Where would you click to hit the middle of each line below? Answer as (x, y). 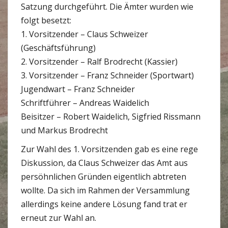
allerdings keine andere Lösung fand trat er (104, 204)
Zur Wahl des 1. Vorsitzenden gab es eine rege (109, 149)
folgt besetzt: (46, 20)
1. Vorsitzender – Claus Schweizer (84, 34)
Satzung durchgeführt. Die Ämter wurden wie (107, 7)
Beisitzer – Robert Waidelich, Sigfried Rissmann (111, 117)
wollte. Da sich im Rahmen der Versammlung (105, 190)
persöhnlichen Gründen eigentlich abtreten (104, 177)
